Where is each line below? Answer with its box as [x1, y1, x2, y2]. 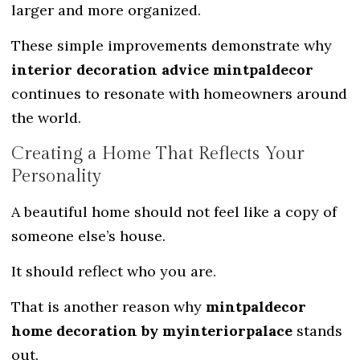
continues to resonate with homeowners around [11, 84, 347, 104]
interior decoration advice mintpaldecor [11, 60, 313, 80]
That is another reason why [11, 297, 206, 317]
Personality [11, 165, 101, 186]
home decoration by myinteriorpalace [11, 321, 292, 341]
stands [292, 321, 342, 341]
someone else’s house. [11, 226, 166, 245]
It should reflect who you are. [11, 262, 216, 281]
